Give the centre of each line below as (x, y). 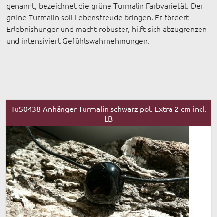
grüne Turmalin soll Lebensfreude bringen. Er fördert (98, 17)
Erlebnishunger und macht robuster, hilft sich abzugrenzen (107, 29)
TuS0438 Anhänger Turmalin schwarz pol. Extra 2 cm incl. (108, 108)
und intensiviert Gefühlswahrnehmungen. (78, 40)
